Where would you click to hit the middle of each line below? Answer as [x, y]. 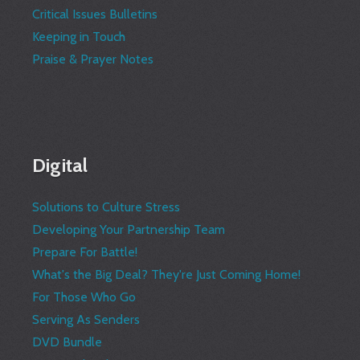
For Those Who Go [84, 297]
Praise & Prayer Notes [93, 59]
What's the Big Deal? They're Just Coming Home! [167, 275]
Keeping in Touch [79, 37]
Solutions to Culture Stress [106, 207]
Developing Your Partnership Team [129, 230]
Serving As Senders [86, 320]
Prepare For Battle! [85, 252]
